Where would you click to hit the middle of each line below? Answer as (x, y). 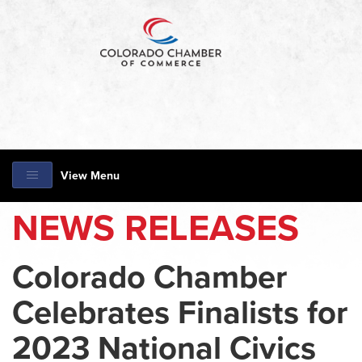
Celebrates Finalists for (180, 313)
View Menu (90, 176)
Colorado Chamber (149, 277)
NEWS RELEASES (156, 229)
